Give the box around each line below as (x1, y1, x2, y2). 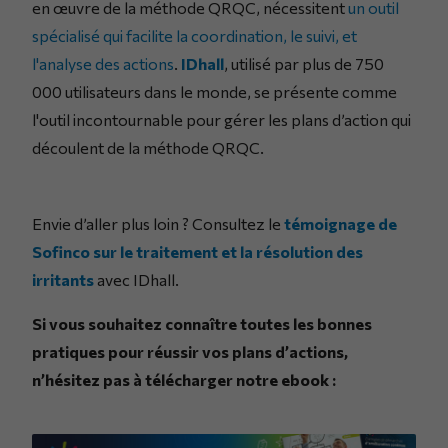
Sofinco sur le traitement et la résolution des (32, 242, 363, 262)
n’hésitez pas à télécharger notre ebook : (32, 370, 336, 390)
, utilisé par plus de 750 (224, 54, 384, 74)
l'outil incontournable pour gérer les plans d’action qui (32, 110, 411, 130)
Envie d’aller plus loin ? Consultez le (32, 214, 284, 234)
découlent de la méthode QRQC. (32, 138, 264, 158)
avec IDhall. (94, 270, 179, 290)
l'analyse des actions (32, 54, 174, 74)
